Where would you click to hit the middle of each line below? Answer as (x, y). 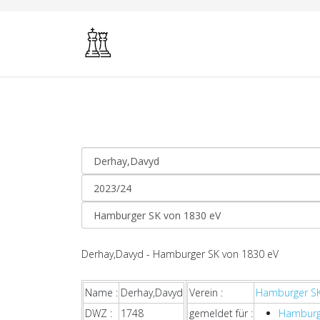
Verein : (206, 292)
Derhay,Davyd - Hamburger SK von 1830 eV (180, 254)
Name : (101, 292)
